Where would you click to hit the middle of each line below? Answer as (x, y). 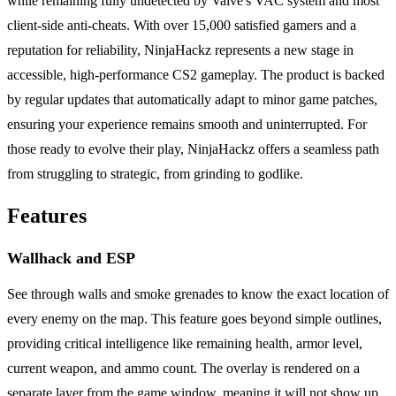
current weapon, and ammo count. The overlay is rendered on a (183, 369)
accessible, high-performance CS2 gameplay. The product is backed (196, 75)
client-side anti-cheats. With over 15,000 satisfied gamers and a (182, 26)
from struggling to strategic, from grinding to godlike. (155, 174)
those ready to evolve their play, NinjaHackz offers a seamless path (193, 149)
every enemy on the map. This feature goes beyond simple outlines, (194, 319)
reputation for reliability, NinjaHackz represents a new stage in (180, 50)
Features (47, 216)
